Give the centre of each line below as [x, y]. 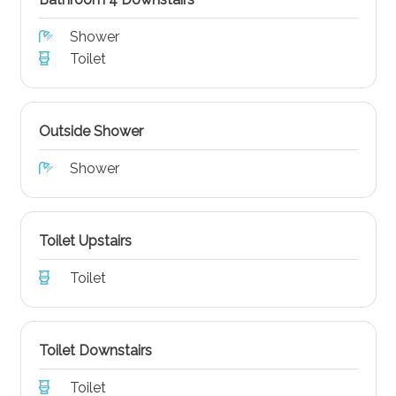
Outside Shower [91, 131]
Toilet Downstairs [95, 350]
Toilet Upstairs [85, 240]
